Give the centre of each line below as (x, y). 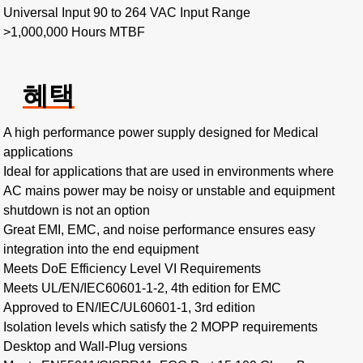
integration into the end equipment (101, 249)
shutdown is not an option (77, 210)
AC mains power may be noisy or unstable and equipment (169, 191)
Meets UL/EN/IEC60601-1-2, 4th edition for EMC (142, 288)
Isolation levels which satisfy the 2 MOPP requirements (160, 327)
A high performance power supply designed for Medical (161, 132)
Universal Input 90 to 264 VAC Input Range (127, 13)
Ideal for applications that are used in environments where (169, 171)
